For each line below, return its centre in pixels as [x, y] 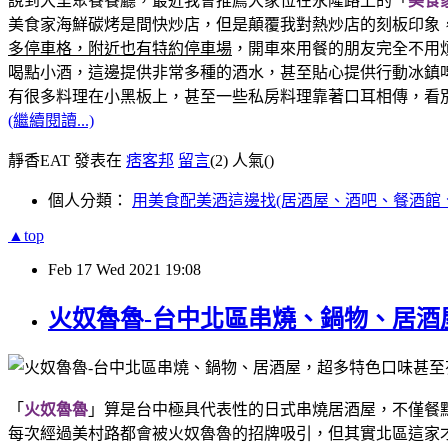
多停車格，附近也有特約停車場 [120, 49]
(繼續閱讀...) [51, 121]
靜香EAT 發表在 [67, 161]
